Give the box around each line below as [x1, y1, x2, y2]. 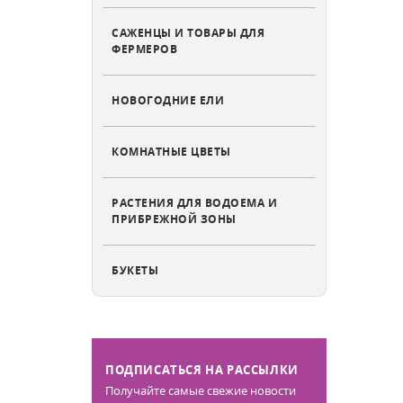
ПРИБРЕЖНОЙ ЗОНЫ [112, 210, 237, 226]
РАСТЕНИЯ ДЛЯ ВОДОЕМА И [112, 194, 277, 210]
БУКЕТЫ [112, 262, 158, 277]
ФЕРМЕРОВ [112, 40, 177, 56]
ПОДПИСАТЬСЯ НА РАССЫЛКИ [105, 361, 299, 378]
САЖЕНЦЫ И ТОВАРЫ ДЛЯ [112, 24, 264, 40]
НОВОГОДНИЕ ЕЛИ [112, 92, 224, 107]
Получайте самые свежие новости [105, 381, 296, 399]
